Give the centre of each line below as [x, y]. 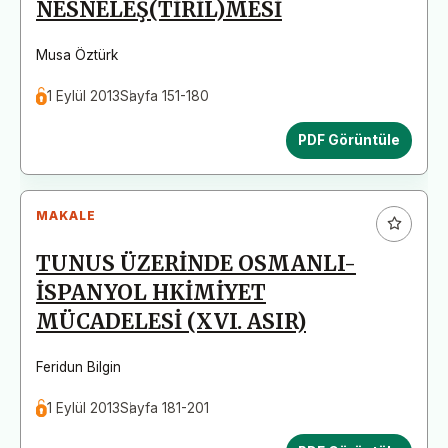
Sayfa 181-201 [165, 407]
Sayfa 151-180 [165, 95]
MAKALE [66, 215]
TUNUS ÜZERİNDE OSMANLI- [196, 263]
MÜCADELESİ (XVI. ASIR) [171, 321]
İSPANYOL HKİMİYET [151, 292]
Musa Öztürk [77, 54]
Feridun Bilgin [78, 366]
